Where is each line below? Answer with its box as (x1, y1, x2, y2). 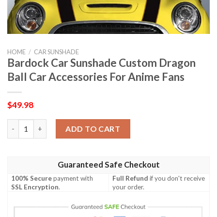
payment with (52, 174, 93, 182)
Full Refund (112, 174, 149, 182)
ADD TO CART (65, 124, 121, 133)
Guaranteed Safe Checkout (57, 159, 160, 170)
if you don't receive (148, 174, 205, 182)
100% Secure (11, 174, 52, 182)
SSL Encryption (11, 183, 59, 191)
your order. (112, 183, 145, 191)
